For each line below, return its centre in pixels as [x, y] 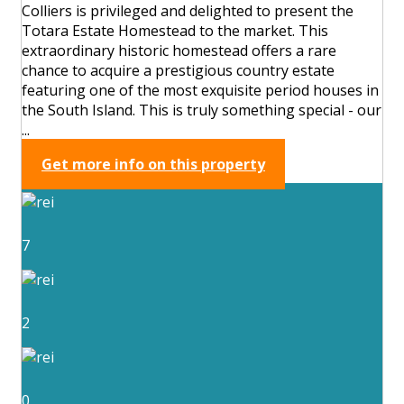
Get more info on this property [153, 164]
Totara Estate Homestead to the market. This [175, 30]
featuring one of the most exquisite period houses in [200, 90]
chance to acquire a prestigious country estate [178, 70]
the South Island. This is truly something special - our [202, 110]
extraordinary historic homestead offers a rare [179, 50]
